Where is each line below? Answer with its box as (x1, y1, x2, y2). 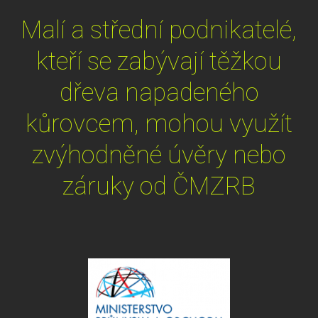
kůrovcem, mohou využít (26, 108, 292, 138)
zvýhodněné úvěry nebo (32, 139, 286, 170)
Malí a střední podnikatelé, (21, 14, 297, 45)
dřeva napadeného (59, 77, 259, 107)
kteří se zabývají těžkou (36, 45, 282, 76)
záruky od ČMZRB (62, 170, 256, 201)
